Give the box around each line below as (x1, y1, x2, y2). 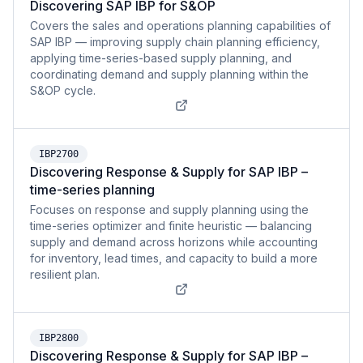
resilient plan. (30, 267, 100, 281)
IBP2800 (39, 332, 79, 344)
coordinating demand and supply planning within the (30, 67, 309, 81)
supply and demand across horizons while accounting (30, 235, 318, 249)
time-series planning (30, 181, 155, 198)
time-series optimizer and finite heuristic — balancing (30, 219, 312, 233)
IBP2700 (39, 148, 79, 160)
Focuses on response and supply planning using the (30, 203, 309, 216)
